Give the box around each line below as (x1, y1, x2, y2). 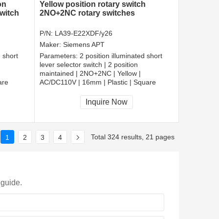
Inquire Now (86, 98, 128, 107)
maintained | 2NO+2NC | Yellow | (40, 69, 141, 78)
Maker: (40, 41, 63, 49)
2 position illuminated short (80, 52, 162, 60)
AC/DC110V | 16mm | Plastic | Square (40, 78, 156, 87)
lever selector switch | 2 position (40, 61, 138, 69)
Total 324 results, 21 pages (91, 133, 175, 141)
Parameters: (40, 52, 80, 60)
